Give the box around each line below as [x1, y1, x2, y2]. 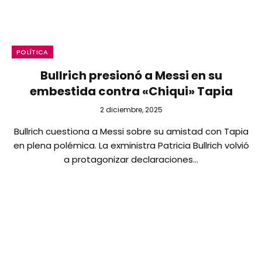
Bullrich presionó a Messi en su [40, 67, 222, 84]
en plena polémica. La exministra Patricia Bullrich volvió [13, 139, 249, 151]
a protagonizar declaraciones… [64, 153, 198, 166]
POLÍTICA [16, 47, 49, 57]
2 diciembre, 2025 [99, 104, 163, 115]
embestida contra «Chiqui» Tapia [29, 82, 233, 99]
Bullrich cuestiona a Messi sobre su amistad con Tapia [13, 125, 249, 137]
